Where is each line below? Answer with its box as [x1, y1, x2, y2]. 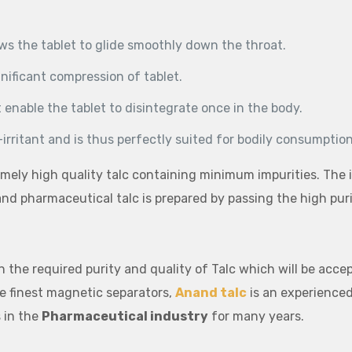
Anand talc [174, 285, 247, 300]
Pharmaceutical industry [41, 309, 208, 324]
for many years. [207, 309, 304, 324]
